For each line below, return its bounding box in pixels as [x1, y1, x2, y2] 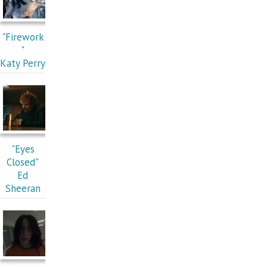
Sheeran [5, 182, 41, 195]
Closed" [7, 156, 39, 169]
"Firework [1, 30, 44, 44]
